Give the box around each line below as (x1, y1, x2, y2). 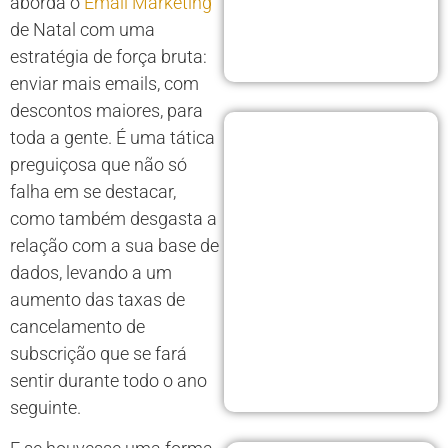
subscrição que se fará (10, 342, 187, 364)
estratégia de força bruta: (10, 45, 207, 67)
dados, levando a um (10, 261, 172, 283)
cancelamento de (10, 315, 145, 337)
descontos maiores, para (10, 99, 203, 121)
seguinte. (10, 396, 81, 418)
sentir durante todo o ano (10, 369, 207, 391)
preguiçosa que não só (10, 153, 187, 175)
